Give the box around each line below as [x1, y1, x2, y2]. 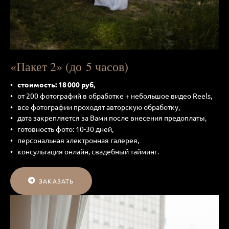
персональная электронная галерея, [17, 135, 142, 145]
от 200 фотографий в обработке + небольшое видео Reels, [17, 90, 212, 100]
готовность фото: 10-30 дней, [17, 124, 117, 134]
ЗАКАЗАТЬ [39, 176, 74, 185]
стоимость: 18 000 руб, [17, 80, 95, 89]
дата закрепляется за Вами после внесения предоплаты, [17, 113, 207, 123]
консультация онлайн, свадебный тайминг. [17, 146, 159, 156]
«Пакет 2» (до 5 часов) [10, 58, 128, 75]
